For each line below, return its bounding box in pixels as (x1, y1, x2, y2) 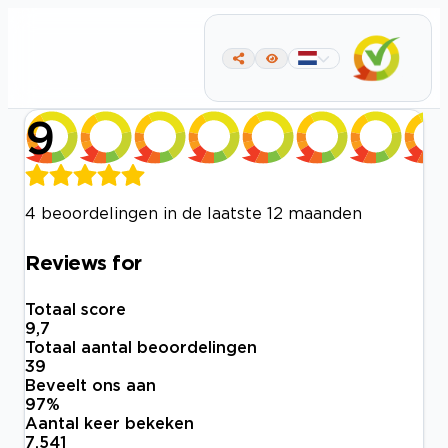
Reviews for (25, 250, 142, 273)
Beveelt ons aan (25, 376, 156, 395)
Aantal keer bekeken (25, 414, 194, 433)
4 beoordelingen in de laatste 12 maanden (25, 204, 362, 222)
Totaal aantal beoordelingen (25, 338, 257, 357)
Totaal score (25, 300, 126, 319)
